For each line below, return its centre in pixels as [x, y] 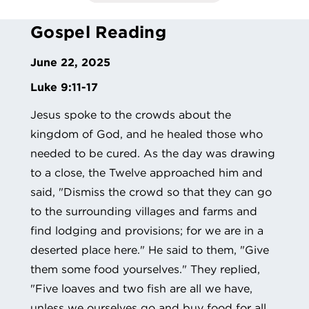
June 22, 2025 [70, 62]
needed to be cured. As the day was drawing [153, 153]
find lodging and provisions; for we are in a [147, 230]
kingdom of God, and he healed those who [147, 133]
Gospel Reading [98, 31]
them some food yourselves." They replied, [145, 269]
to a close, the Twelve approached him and [147, 172]
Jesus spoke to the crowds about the [131, 114]
